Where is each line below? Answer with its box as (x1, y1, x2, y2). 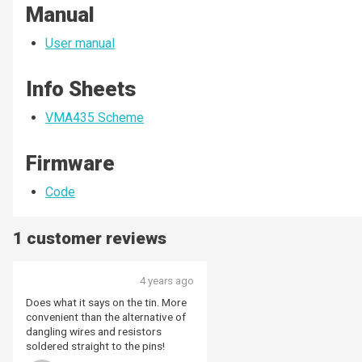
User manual (45, 36, 115, 52)
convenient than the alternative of (26, 310, 186, 324)
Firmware (26, 151, 115, 176)
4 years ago (140, 275, 194, 288)
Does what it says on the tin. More (26, 296, 187, 309)
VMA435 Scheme (45, 110, 144, 126)
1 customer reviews (13, 229, 166, 249)
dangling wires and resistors (26, 325, 162, 339)
